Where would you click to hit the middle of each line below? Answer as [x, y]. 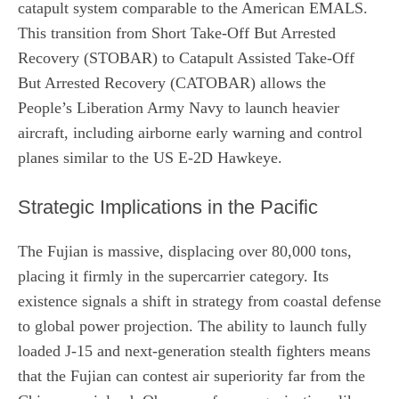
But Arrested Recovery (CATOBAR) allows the [172, 82]
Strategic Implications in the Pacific [168, 207]
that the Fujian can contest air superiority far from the [191, 375]
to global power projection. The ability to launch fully [192, 326]
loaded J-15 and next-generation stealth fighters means [194, 350]
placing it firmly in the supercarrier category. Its [173, 276]
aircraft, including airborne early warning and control [190, 132]
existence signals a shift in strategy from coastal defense [199, 301]
